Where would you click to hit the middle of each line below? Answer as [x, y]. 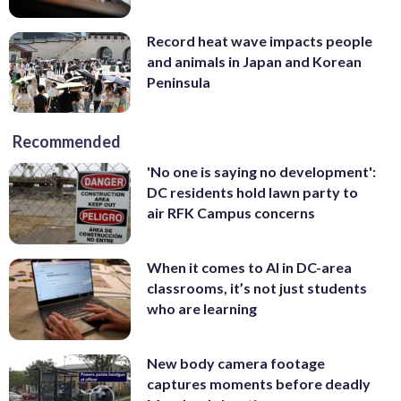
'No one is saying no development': [261, 172]
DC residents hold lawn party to [252, 192]
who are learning [202, 309]
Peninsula [179, 81]
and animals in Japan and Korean [254, 61]
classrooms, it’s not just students [257, 288]
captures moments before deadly [259, 383]
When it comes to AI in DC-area [249, 268]
